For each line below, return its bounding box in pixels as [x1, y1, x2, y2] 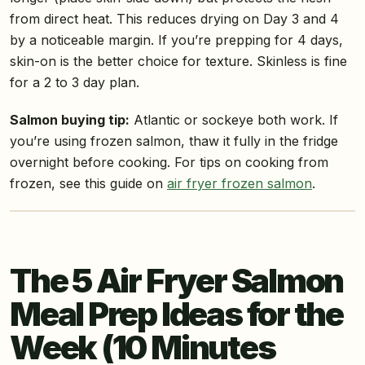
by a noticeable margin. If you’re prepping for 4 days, [10, 32, 343, 49]
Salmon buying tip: [10, 112, 130, 129]
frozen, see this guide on [10, 175, 167, 192]
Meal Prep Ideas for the [10, 294, 343, 335]
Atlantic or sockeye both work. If [130, 112, 338, 129]
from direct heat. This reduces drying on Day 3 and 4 [10, 11, 339, 28]
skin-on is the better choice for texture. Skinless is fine [10, 53, 347, 70]
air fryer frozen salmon [167, 175, 312, 192]
